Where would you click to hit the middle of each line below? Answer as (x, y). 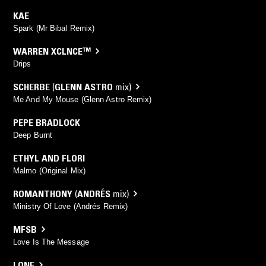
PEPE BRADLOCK (47, 122)
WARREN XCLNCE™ (52, 51)
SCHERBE (31, 86)
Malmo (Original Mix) (49, 170)
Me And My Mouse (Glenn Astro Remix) (83, 99)
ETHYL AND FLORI (49, 158)
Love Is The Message (51, 242)
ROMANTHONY (43, 193)
